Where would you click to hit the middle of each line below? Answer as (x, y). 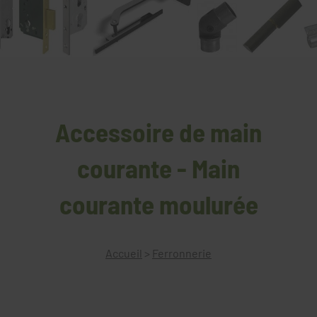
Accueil (124, 253)
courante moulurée (158, 203)
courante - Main (158, 167)
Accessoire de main (158, 131)
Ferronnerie (182, 253)
